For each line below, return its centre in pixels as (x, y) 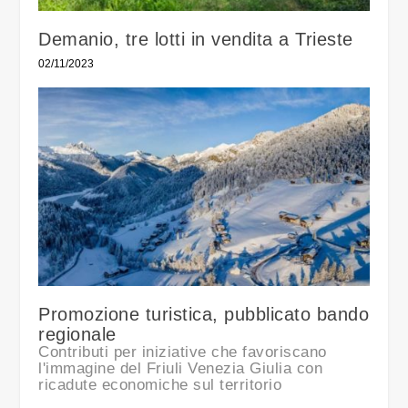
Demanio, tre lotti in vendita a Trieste (196, 40)
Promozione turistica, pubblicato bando (204, 315)
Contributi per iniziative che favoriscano (183, 352)
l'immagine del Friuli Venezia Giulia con (181, 369)
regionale (77, 335)
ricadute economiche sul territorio (160, 385)
